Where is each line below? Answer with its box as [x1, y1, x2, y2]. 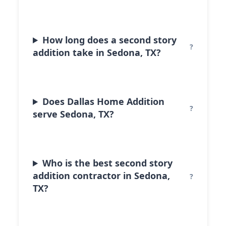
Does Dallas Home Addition [42, 95, 165, 107]
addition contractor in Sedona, [33, 169, 170, 182]
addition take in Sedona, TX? [33, 46, 161, 59]
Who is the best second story [42, 157, 173, 169]
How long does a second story [42, 34, 177, 46]
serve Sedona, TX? [33, 108, 114, 120]
